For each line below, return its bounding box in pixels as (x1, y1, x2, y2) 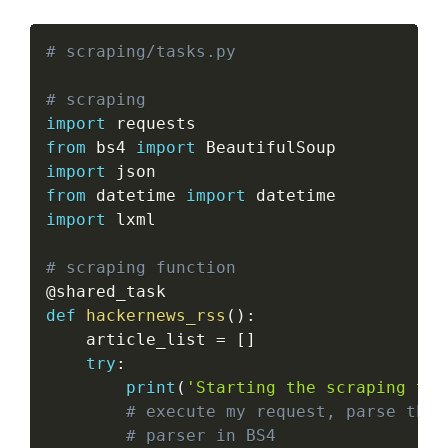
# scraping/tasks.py (46, 41, 236, 61)
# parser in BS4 (126, 425, 276, 445)
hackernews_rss (86, 305, 226, 325)
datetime (86, 185, 186, 205)
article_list (46, 329, 216, 349)
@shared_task (46, 281, 166, 301)
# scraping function (46, 257, 236, 277)
